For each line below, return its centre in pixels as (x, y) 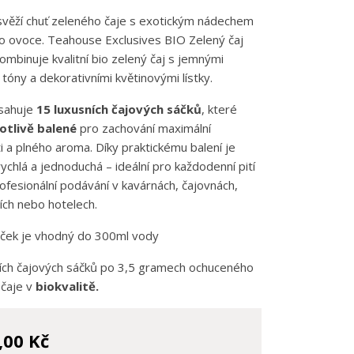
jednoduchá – (77, 166)
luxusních (82, 109)
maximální (184, 128)
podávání (86, 185)
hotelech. (72, 204)
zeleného (77, 21)
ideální (134, 166)
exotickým (168, 21)
